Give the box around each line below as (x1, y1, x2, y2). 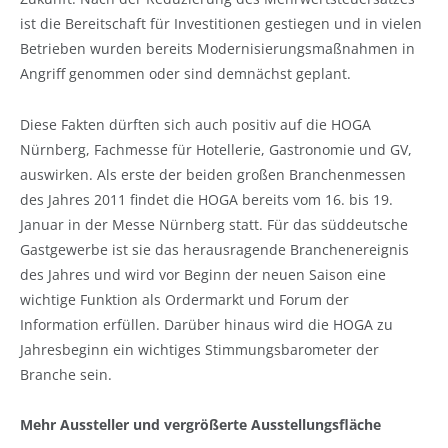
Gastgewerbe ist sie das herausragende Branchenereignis (20, 239, 409, 259)
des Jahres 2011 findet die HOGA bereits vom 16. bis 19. (20, 189, 393, 209)
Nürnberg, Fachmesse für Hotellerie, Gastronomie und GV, (20, 139, 412, 159)
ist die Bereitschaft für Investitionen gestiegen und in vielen (20, 14, 422, 33)
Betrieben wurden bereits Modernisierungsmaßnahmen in (20, 39, 415, 58)
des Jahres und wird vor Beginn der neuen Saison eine (20, 264, 386, 284)
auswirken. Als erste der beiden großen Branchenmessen (20, 164, 406, 184)
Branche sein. (20, 364, 112, 384)
